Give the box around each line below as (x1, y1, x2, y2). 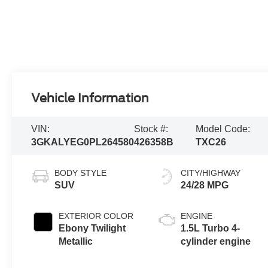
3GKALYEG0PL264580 (31, 136, 135, 147)
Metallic (59, 236, 93, 246)
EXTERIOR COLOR (59, 211, 134, 221)
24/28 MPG (181, 179, 229, 190)
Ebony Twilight (59, 223, 126, 233)
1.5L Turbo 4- (181, 223, 240, 233)
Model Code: (195, 123, 250, 134)
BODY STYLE (54, 167, 107, 178)
